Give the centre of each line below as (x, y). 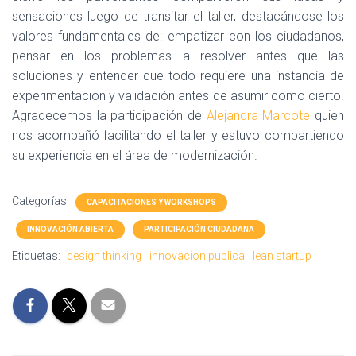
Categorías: (42, 201)
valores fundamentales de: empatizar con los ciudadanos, (178, 36)
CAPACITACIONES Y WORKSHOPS (151, 202)
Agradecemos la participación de (109, 116)
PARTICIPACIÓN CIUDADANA (199, 229)
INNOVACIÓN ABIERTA (70, 229)
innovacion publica (197, 256)
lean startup (282, 256)
